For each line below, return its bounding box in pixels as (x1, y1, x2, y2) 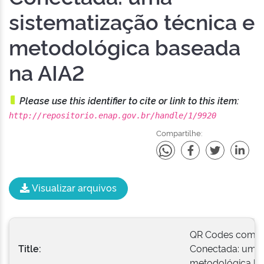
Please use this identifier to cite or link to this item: (19, 94, 239, 107)
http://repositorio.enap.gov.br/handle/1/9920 (9, 111, 216, 120)
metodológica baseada (9, 31, 240, 61)
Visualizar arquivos (29, 181, 117, 194)
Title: (18, 242, 44, 255)
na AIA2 (9, 57, 85, 86)
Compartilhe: (156, 127, 202, 138)
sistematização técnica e (9, 6, 255, 35)
